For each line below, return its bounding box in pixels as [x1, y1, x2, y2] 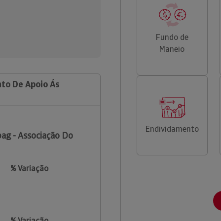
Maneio [159, 44, 185, 54]
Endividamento [145, 124, 199, 134]
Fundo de [155, 32, 188, 42]
